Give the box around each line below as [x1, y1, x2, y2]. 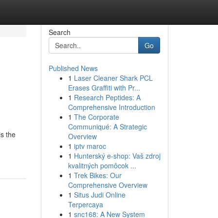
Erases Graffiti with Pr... [68, 83, 140, 92]
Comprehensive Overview [68, 180, 147, 190]
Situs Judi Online [73, 190, 126, 200]
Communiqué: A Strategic [68, 122, 147, 131]
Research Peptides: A [73, 92, 141, 102]
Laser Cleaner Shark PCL [73, 73, 153, 83]
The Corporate [73, 112, 119, 122]
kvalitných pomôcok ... [68, 161, 136, 170]
